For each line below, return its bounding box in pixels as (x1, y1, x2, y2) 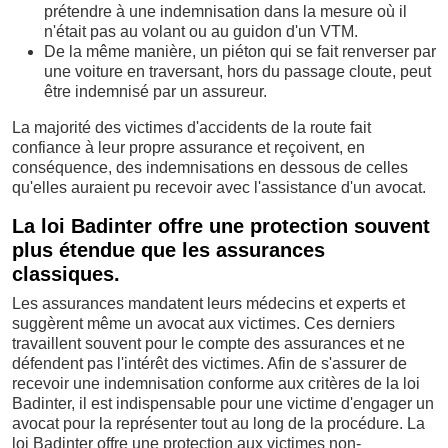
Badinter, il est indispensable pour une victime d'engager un (12, 395, 434, 413)
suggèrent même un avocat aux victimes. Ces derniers (12, 315, 395, 333)
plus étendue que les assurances (12, 239, 325, 262)
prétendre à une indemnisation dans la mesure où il (44, 3, 407, 21)
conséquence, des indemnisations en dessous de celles (12, 159, 408, 177)
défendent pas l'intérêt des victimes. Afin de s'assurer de (12, 355, 407, 373)
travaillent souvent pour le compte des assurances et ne (12, 335, 405, 353)
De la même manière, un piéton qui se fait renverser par (44, 43, 436, 61)
